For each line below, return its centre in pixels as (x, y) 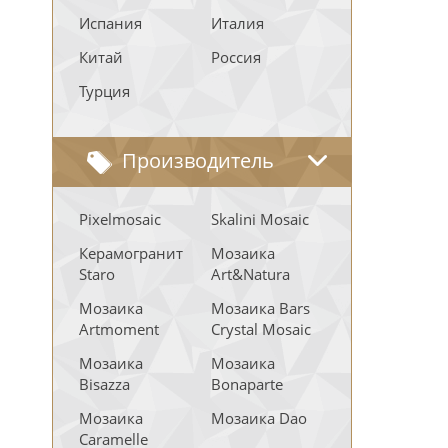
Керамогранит (131, 253)
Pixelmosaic (120, 219)
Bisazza (104, 384)
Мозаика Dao (259, 418)
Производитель (198, 160)
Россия (236, 57)
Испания (110, 23)
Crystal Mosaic (261, 329)
